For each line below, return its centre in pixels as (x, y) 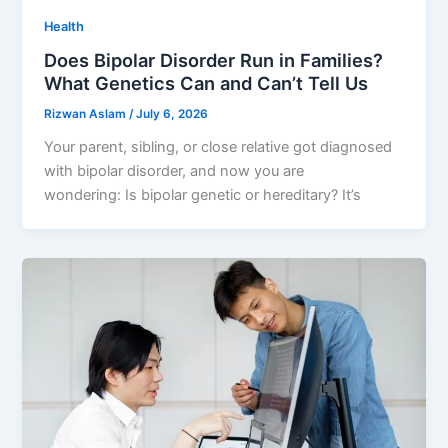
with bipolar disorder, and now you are (174, 171)
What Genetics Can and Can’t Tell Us (206, 83)
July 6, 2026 (172, 114)
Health (64, 26)
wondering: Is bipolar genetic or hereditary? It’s (203, 195)
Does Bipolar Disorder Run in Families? (214, 60)
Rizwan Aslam (87, 114)
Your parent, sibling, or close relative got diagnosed (218, 147)
